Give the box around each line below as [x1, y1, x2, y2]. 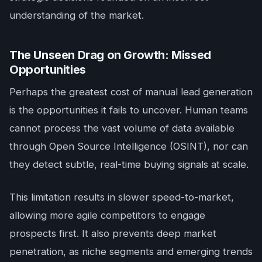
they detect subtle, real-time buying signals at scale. [9, 158, 249, 171]
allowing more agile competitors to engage [9, 209, 205, 222]
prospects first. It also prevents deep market [9, 227, 216, 240]
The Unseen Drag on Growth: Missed [9, 48, 211, 63]
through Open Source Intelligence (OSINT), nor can [9, 140, 248, 153]
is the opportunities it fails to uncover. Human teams [9, 104, 248, 116]
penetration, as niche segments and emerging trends [9, 246, 253, 258]
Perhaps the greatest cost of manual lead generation [9, 86, 253, 98]
